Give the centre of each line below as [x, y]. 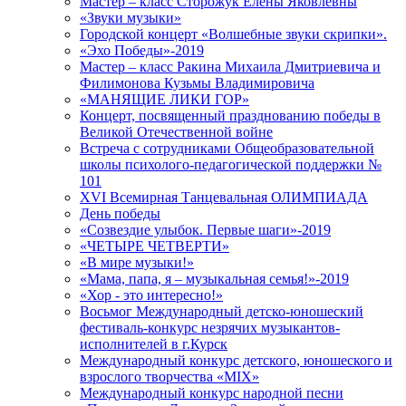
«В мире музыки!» [137, 263]
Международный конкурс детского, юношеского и [236, 361]
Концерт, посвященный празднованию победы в [230, 116]
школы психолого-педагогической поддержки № [231, 165]
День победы [120, 214]
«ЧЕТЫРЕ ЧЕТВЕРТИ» [155, 246]
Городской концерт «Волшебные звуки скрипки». [233, 34]
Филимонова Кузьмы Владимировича [197, 83]
